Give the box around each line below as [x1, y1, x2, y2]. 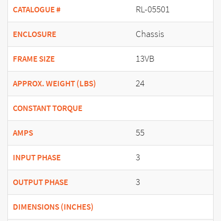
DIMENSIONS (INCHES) [13, 201, 94, 213]
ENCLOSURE [13, 28, 56, 40]
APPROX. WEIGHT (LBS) [13, 77, 96, 89]
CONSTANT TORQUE [13, 102, 82, 114]
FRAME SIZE [13, 53, 55, 65]
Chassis [136, 27, 164, 40]
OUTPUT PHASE [13, 176, 68, 188]
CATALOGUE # [13, 3, 61, 15]
